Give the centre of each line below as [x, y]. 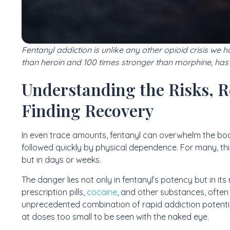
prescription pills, [53, 192]
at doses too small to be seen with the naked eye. [115, 216]
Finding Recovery [88, 110]
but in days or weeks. [61, 160]
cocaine [101, 192]
